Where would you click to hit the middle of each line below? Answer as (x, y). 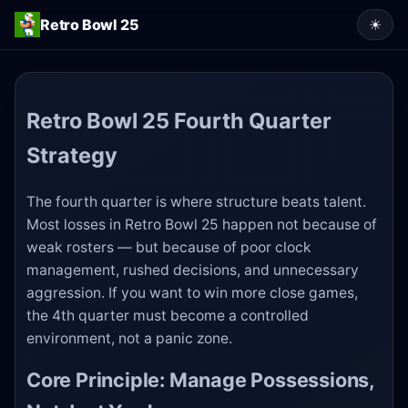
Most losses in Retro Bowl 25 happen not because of (202, 225)
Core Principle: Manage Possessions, (200, 379)
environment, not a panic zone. (129, 339)
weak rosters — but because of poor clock (169, 248)
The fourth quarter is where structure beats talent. (196, 202)
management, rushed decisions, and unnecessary (193, 270)
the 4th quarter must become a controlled (168, 316)
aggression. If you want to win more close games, (192, 293)
